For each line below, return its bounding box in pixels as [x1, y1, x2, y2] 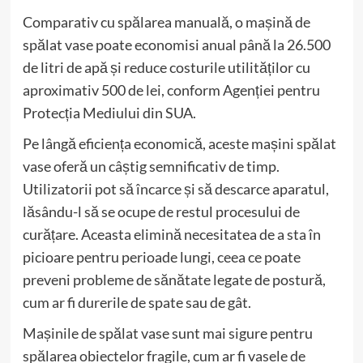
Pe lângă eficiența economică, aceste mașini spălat [22, 134, 336, 152]
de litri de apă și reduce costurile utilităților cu [22, 58, 310, 76]
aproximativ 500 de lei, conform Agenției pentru [22, 80, 320, 99]
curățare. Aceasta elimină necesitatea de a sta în [22, 224, 321, 243]
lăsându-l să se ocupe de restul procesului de [22, 202, 300, 220]
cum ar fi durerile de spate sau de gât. [22, 293, 251, 311]
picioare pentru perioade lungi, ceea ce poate [22, 247, 301, 266]
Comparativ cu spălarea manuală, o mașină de [22, 12, 310, 31]
